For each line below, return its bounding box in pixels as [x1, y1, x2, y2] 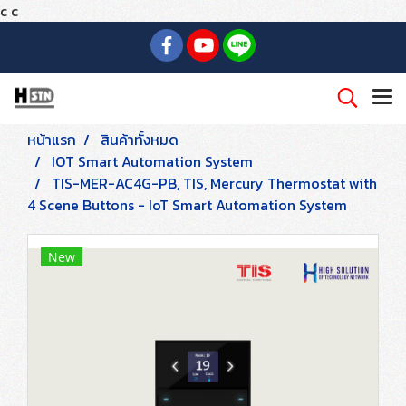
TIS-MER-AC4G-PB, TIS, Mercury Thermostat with [52, 172, 377, 194]
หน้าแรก [27, 129, 76, 150]
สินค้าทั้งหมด [101, 129, 179, 150]
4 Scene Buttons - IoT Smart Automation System [27, 194, 347, 216]
